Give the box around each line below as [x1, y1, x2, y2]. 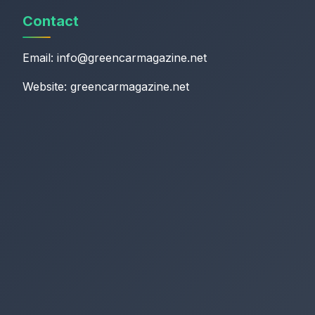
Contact [22, 13, 79, 30]
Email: [22, 51, 57, 65]
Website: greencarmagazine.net [22, 79, 189, 94]
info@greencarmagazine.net [57, 51, 207, 65]
